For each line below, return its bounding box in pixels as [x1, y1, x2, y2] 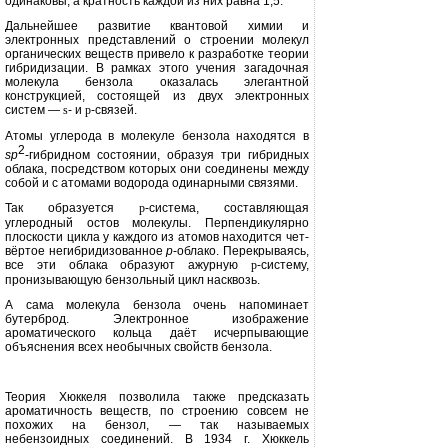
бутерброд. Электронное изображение [5, 311, 309, 326]
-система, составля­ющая [145, 200, 309, 215]
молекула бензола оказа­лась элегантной [5, 75, 309, 89]
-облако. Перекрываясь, [173, 243, 310, 258]
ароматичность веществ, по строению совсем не [5, 403, 309, 418]
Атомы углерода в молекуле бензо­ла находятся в [5, 129, 309, 143]
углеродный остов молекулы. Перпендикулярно [5, 215, 309, 230]
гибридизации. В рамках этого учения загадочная [5, 61, 309, 75]
